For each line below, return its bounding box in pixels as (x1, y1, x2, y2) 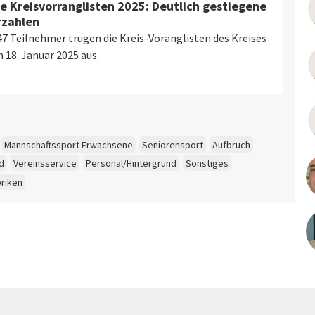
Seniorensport (142, 138, 203, 151)
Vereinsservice (13, 157, 77, 170)
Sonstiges (186, 157, 229, 170)
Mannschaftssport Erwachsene (4, 138, 133, 151)
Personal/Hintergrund (86, 157, 176, 170)
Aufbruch (212, 138, 250, 151)
